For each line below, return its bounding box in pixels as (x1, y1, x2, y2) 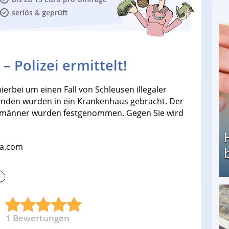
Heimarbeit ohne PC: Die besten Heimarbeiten (48, 197, 226, 208)
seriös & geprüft (11, 8, 68, 18)
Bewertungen (13, 212, 70, 224)
